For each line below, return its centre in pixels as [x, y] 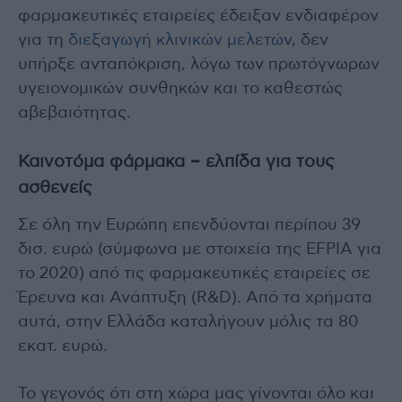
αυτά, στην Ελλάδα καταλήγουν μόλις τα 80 [188, 323]
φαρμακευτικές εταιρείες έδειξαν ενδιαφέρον [198, 17]
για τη [43, 41]
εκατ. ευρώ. [63, 347]
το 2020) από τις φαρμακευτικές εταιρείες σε [194, 274]
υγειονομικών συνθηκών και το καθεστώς [180, 89]
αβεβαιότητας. [74, 114]
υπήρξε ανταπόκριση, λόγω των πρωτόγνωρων [199, 65]
